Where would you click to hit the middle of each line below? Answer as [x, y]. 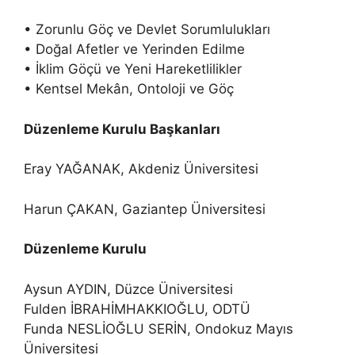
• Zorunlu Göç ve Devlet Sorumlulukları [147, 30]
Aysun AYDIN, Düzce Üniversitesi [128, 289]
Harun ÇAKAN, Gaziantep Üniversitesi [145, 209]
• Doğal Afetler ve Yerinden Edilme [134, 50]
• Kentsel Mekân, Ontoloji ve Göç [129, 89]
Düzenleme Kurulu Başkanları [122, 129]
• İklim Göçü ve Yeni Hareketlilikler [133, 69]
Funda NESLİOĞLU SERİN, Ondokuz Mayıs [158, 328]
